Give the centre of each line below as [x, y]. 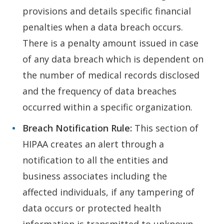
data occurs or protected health [92, 208]
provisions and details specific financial [107, 11]
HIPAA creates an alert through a [93, 144]
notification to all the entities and [95, 160]
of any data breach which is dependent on [113, 59]
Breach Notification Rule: [78, 128]
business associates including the [95, 176]
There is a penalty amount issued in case [110, 43]
